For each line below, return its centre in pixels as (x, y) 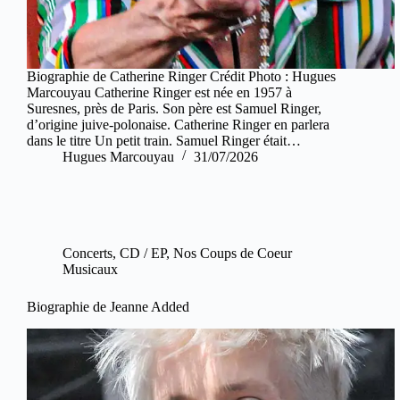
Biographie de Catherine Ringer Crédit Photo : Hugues (181, 76)
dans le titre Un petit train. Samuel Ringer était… (164, 140)
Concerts (87, 253)
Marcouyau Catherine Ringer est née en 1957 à (159, 92)
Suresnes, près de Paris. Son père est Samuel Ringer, (174, 108)
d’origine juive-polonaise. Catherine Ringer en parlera (178, 124)
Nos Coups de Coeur (233, 253)
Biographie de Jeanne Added (108, 306)
